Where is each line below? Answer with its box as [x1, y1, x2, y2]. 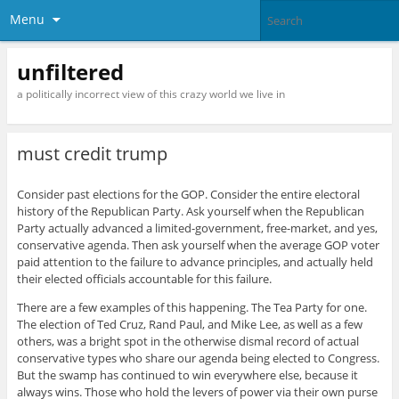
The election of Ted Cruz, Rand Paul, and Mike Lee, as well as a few [16, 316, 362, 333]
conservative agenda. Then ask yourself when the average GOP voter [16, 237, 379, 254]
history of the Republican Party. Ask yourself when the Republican [16, 203, 364, 220]
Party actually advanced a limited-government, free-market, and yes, [16, 220, 378, 237]
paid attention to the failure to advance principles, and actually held [16, 254, 373, 271]
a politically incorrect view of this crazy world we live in [16, 85, 285, 102]
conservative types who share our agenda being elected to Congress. [16, 350, 379, 367]
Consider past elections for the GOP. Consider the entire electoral [16, 186, 360, 203]
